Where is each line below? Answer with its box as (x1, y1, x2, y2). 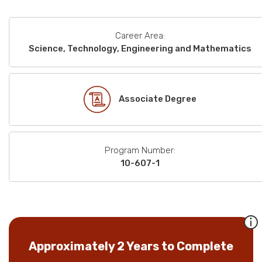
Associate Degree (119, 94, 196, 105)
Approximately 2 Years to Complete (29, 239, 233, 254)
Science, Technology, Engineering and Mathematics (28, 43, 251, 54)
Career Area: (115, 30, 165, 42)
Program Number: (104, 145, 175, 156)
